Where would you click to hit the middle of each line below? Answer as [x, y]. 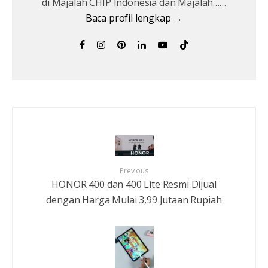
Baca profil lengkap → [134, 18]
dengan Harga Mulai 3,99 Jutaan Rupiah [134, 200]
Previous [134, 170]
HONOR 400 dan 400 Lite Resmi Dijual [134, 184]
